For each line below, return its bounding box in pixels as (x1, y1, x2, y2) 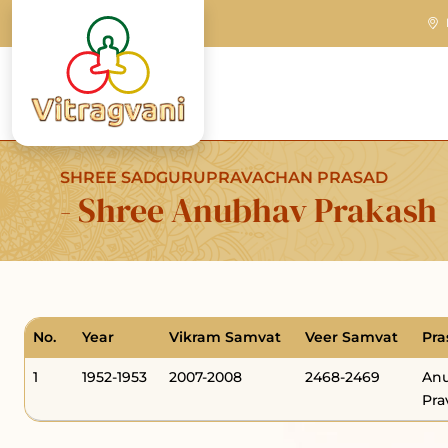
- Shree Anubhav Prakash (60, 187, 437, 233)
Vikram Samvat (169, 328, 281, 346)
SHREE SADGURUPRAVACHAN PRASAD (60, 168, 388, 187)
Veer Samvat (305, 328, 398, 346)
